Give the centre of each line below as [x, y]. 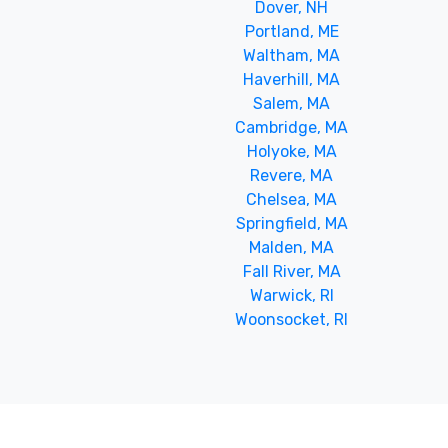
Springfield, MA [291, 223]
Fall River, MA [291, 271]
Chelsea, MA [292, 199]
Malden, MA [292, 247]
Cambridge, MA [292, 127]
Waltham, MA [292, 55]
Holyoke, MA [291, 151]
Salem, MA [292, 103]
